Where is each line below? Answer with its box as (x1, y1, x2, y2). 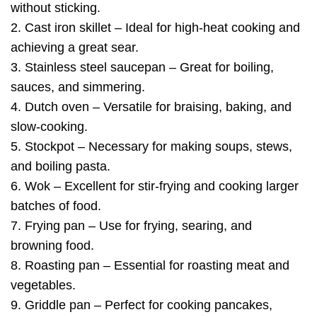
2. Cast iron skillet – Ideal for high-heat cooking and (11, 20, 300, 35)
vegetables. (11, 277, 76, 292)
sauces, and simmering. (11, 79, 145, 94)
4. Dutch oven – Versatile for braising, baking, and (11, 99, 292, 114)
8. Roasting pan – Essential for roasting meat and (11, 258, 289, 272)
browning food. (11, 238, 94, 253)
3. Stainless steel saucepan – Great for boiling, (11, 59, 274, 74)
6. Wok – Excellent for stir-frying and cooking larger (11, 178, 299, 193)
